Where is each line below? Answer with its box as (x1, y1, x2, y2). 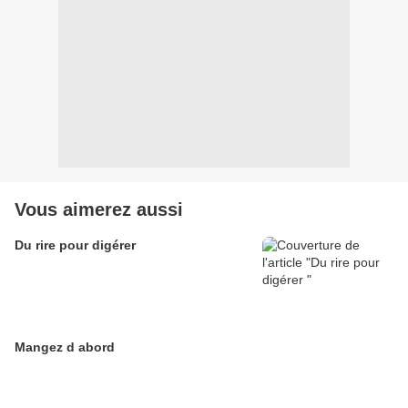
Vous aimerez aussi (15, 199, 183, 220)
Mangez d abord (15, 340, 115, 355)
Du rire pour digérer (15, 238, 136, 253)
